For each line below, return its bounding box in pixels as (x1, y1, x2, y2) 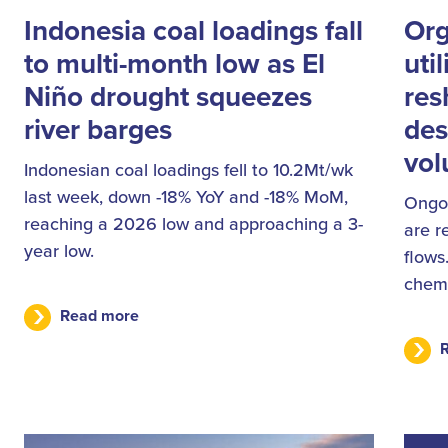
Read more (60, 304, 139, 328)
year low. (24, 238, 94, 264)
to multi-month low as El (24, 43, 325, 84)
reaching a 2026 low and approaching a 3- (24, 211, 363, 237)
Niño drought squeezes (24, 76, 312, 117)
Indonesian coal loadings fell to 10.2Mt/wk (24, 157, 353, 183)
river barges (24, 109, 172, 150)
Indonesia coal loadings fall (24, 10, 363, 51)
